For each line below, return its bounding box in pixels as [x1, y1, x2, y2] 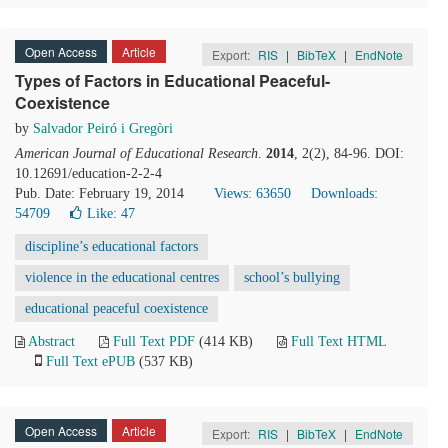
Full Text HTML [291, 334, 386, 349]
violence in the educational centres [25, 270, 219, 285]
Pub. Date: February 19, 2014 [15, 186, 184, 201]
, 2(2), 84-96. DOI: [294, 146, 404, 161]
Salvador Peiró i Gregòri [33, 121, 173, 136]
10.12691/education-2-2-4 [15, 166, 162, 181]
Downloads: [311, 186, 378, 201]
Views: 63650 [214, 186, 291, 201]
